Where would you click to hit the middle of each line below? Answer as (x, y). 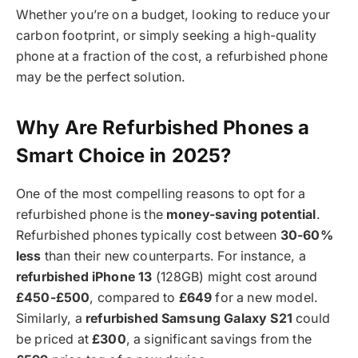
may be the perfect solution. (101, 77)
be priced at (54, 339)
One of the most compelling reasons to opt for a (161, 193)
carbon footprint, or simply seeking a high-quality (166, 35)
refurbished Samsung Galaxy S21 (189, 318)
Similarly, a (51, 318)
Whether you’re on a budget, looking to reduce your (173, 14)
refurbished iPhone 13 (84, 276)
